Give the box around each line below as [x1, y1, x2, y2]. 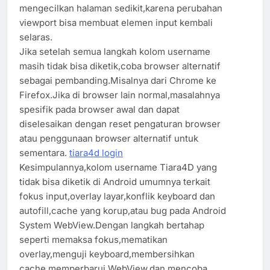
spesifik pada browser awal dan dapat [19, 103, 180, 115]
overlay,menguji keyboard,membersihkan [19, 248, 195, 260]
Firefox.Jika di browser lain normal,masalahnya [19, 89, 220, 101]
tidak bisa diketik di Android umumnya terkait [19, 175, 210, 187]
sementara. [19, 146, 69, 159]
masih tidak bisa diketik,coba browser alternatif [19, 60, 221, 72]
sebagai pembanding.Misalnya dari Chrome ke [19, 74, 216, 86]
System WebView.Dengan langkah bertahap [19, 219, 204, 231]
